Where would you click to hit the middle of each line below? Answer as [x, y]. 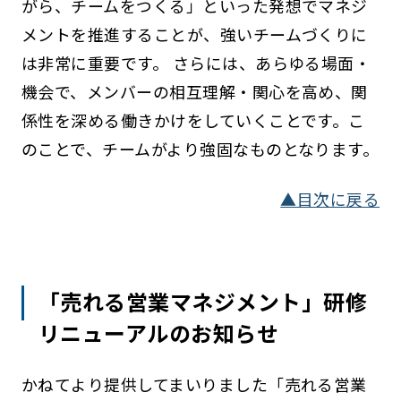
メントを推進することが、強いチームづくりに [194, 34]
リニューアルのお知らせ [159, 332]
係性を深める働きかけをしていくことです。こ [193, 119]
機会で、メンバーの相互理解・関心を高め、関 [194, 91]
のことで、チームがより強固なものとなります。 [200, 148]
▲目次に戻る [330, 198]
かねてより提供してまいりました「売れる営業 [194, 384]
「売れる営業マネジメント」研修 [203, 301]
